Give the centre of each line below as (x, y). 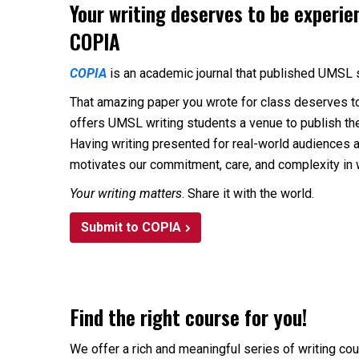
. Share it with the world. (250, 194)
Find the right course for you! (188, 317)
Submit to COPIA (131, 227)
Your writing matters (126, 194)
